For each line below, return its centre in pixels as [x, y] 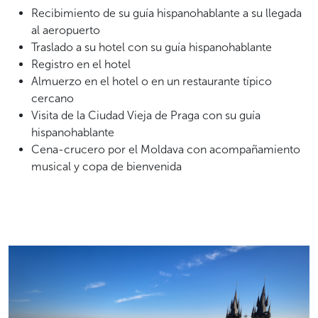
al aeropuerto [66, 30]
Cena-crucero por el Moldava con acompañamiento [166, 149]
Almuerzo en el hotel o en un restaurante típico [152, 81]
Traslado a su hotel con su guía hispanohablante [152, 47]
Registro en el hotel [81, 64]
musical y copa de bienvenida [106, 166]
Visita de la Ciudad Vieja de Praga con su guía [146, 115]
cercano [53, 98]
